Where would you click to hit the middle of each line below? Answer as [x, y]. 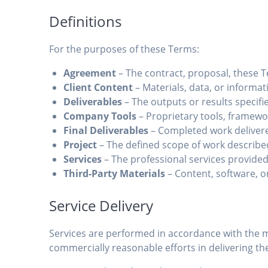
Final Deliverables [106, 131]
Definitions [86, 22]
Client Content [98, 88]
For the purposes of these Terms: [124, 49]
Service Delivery [101, 206]
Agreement [90, 73]
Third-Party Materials [115, 174]
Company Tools [100, 116]
